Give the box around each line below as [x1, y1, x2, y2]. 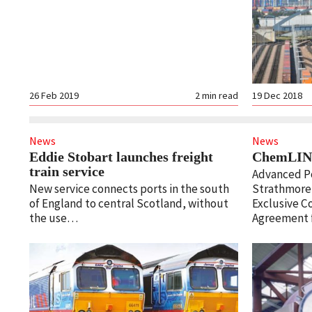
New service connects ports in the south [29, 181, 229, 196]
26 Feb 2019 [29, 88, 79, 102]
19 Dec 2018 [251, 88, 302, 102]
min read [201, 88, 238, 102]
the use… [29, 210, 78, 226]
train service [29, 164, 104, 180]
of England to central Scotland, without [29, 196, 228, 211]
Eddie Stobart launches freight [29, 149, 213, 165]
